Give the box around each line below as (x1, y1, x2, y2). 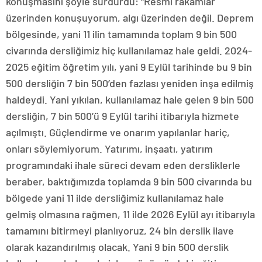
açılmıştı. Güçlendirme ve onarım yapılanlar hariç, (6, 126, 230, 139)
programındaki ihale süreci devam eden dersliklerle (6, 158, 240, 171)
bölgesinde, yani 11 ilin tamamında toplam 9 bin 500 (6, 27, 237, 40)
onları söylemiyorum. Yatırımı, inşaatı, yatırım (6, 142, 213, 155)
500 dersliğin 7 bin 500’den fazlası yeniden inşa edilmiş (6, 77, 254, 89)
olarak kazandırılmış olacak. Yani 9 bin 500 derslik (6, 240, 229, 253)
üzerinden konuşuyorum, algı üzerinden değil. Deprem (6, 11, 254, 24)
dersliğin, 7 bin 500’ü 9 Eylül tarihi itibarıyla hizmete (6, 109, 239, 122)
